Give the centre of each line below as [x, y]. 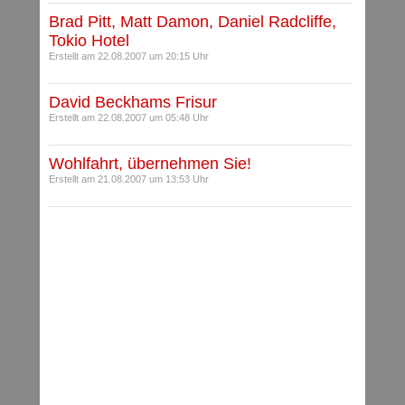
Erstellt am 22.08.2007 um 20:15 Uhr [129, 57]
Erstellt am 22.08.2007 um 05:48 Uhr [129, 118]
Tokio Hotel [89, 41]
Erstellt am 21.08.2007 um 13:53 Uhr [129, 179]
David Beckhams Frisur [133, 103]
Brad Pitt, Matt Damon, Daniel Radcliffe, [193, 22]
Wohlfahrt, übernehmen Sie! [150, 164]
